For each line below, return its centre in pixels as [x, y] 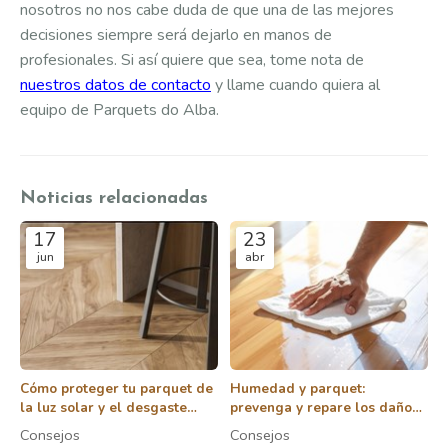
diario [39, 427]
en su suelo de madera [305, 427]
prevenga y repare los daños [324, 408]
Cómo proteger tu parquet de [116, 389]
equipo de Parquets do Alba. [121, 110]
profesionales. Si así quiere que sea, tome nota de [192, 60]
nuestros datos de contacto [115, 85]
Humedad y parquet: [297, 389]
